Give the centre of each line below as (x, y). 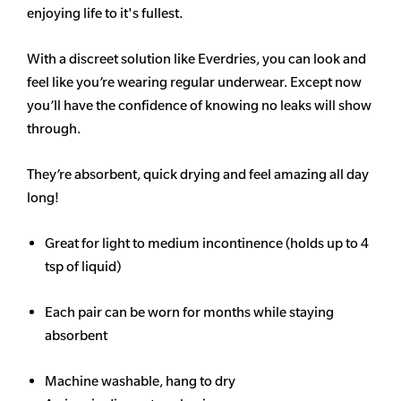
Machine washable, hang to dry (140, 381)
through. (54, 129)
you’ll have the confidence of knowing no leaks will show (199, 106)
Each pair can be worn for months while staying (189, 312)
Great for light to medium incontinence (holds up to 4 (207, 243)
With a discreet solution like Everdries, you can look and (196, 59)
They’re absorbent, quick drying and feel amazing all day (198, 175)
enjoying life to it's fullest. (105, 13)
